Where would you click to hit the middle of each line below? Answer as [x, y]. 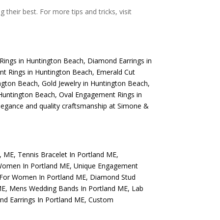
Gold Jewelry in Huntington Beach [94, 83]
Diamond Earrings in [120, 60]
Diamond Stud [113, 177]
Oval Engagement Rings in [100, 94]
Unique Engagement [106, 166]
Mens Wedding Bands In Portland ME [69, 189]
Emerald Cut [115, 72]
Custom [101, 200]
